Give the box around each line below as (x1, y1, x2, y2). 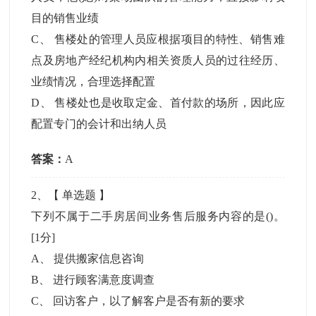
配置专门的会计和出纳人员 (31, 118, 167, 130)
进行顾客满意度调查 (53, 274, 155, 286)
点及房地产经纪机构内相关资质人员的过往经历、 (31, 54, 285, 66)
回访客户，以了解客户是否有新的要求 (53, 295, 245, 307)
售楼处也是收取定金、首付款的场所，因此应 (54, 97, 285, 109)
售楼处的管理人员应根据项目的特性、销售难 (54, 33, 285, 45)
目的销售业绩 (31, 12, 99, 24)
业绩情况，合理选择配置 (31, 75, 156, 87)
